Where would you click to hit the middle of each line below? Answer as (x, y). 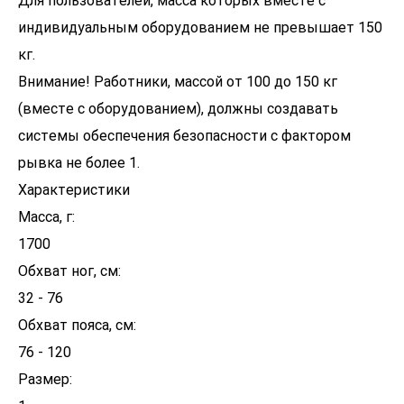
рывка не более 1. (79, 163)
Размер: (45, 379)
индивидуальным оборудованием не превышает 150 (200, 28)
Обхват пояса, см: (77, 325)
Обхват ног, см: (69, 271)
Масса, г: (46, 217)
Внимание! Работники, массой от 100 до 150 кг (178, 82)
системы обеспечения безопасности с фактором (184, 136)
